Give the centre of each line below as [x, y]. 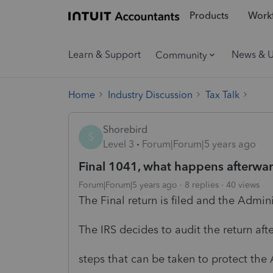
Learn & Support [105, 55]
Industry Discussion [150, 94]
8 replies [202, 185]
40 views [243, 185]
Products [209, 16]
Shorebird [125, 129]
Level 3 [119, 144]
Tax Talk [222, 94]
